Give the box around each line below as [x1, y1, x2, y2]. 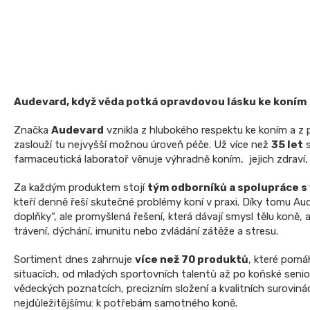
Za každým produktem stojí [14, 181, 147, 194]
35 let [271, 138, 303, 151]
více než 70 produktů [135, 253, 248, 266]
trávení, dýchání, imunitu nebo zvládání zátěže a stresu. [14, 224, 278, 237]
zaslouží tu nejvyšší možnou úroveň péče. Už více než [14, 138, 271, 151]
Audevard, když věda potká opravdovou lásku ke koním [14, 95, 307, 108]
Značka [14, 123, 51, 136]
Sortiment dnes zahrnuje [14, 253, 135, 266]
